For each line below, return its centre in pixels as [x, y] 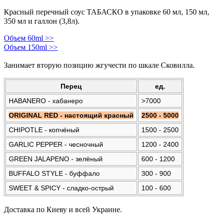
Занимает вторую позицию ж [52, 65]
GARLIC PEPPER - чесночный [56, 144]
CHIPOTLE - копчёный [44, 130]
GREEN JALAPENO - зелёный [55, 159]
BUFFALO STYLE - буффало [54, 173]
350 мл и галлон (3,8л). [42, 21]
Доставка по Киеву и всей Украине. [63, 209]
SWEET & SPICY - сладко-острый [61, 188]
